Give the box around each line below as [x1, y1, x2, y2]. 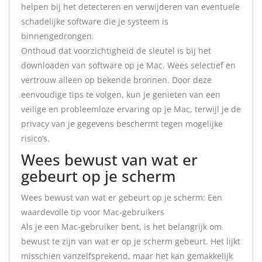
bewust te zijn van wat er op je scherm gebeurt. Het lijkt [21, 236, 240, 247]
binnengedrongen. [21, 30, 94, 42]
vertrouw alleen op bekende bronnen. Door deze [21, 74, 212, 85]
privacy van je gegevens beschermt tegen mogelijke [21, 118, 223, 129]
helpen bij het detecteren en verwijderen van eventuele [21, 1, 240, 12]
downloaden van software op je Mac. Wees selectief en [21, 60, 236, 71]
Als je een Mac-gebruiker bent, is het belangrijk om [21, 221, 222, 232]
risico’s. [21, 133, 50, 144]
